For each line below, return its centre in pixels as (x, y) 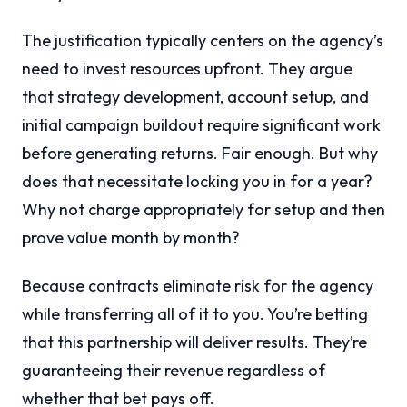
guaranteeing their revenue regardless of (174, 371)
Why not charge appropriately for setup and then (203, 210)
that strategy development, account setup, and (195, 97)
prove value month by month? (131, 238)
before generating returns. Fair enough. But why (200, 154)
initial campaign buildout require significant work (201, 125)
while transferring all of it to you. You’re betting (195, 314)
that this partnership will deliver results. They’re (194, 342)
